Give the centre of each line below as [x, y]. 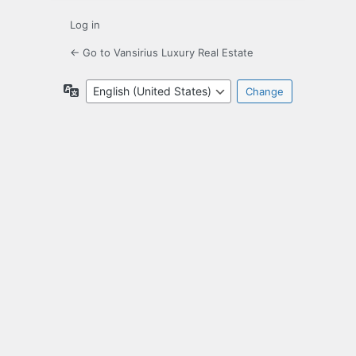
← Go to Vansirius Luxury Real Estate [162, 53]
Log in [85, 25]
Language [105, 90]
